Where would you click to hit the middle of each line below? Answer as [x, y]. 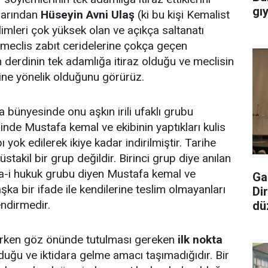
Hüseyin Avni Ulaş [88, 14]
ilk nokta [200, 239]
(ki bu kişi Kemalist [182, 14]
